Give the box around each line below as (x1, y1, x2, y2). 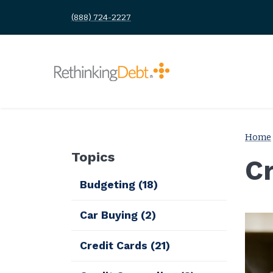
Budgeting (80, 178, 139, 191)
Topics (71, 149, 115, 165)
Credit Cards (80, 239, 151, 252)
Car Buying (80, 208, 141, 221)
